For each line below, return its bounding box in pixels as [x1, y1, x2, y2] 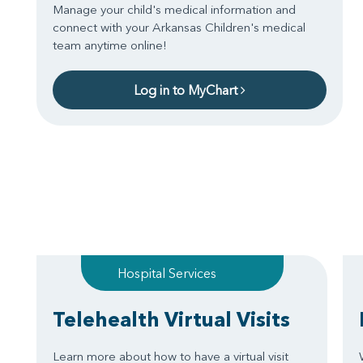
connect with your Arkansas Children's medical [53, 19, 305, 36]
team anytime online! [53, 37, 167, 53]
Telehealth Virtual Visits [53, 307, 290, 332]
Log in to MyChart [134, 82, 241, 99]
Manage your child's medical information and [53, 2, 296, 18]
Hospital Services [117, 265, 216, 282]
